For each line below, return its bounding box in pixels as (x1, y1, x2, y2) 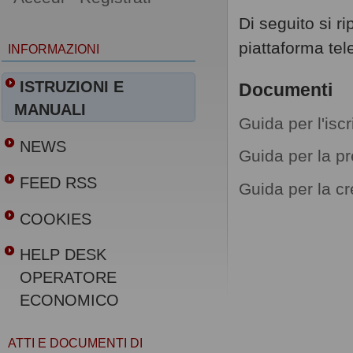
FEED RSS (20, 173, 98, 191)
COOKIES (20, 210, 92, 228)
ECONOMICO (20, 292, 120, 310)
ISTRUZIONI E (20, 78, 124, 96)
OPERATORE (20, 269, 117, 287)
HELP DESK (20, 246, 107, 264)
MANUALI (14, 101, 87, 119)
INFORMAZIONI (8, 42, 100, 56)
